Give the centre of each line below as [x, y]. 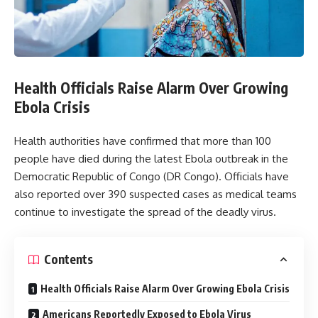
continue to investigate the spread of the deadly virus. [145, 212]
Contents [68, 259]
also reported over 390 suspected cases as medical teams [155, 194]
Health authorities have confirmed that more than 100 [143, 141]
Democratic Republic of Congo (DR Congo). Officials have [152, 176]
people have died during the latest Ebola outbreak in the [151, 159]
